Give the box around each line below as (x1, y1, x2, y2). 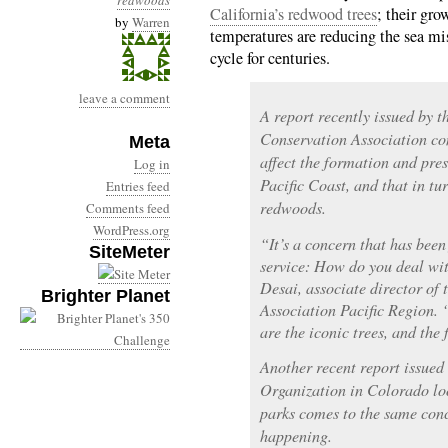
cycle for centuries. (210, 47, 330, 69)
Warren (132, 13, 170, 31)
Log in (134, 155, 170, 173)
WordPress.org (93, 221, 170, 239)
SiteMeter (89, 242, 170, 262)
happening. (260, 425, 332, 446)
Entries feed (106, 177, 170, 195)
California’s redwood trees (210, 3, 377, 25)
